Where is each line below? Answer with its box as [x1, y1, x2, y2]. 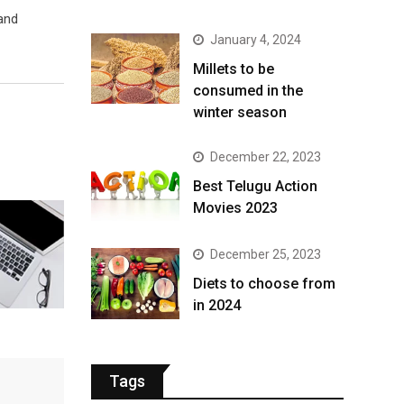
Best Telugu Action [193, 178, 317, 195]
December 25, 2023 [210, 247, 321, 262]
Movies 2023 [193, 199, 278, 216]
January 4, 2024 [210, 32, 301, 47]
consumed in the [193, 82, 303, 99]
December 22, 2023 [210, 150, 321, 164]
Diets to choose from [193, 275, 335, 293]
